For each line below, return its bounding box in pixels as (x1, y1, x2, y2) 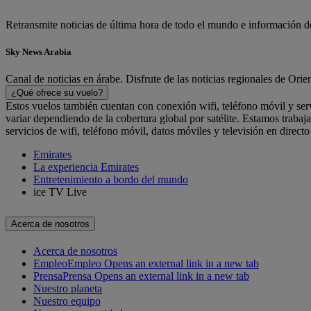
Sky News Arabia (6, 46, 72, 57)
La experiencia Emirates (33, 160, 139, 173)
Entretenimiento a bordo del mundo (33, 173, 188, 185)
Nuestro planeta (33, 282, 102, 294)
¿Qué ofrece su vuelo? (11, 87, 103, 98)
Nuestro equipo (33, 294, 101, 307)
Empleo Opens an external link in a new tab (67, 257, 259, 269)
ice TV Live (33, 185, 87, 198)
